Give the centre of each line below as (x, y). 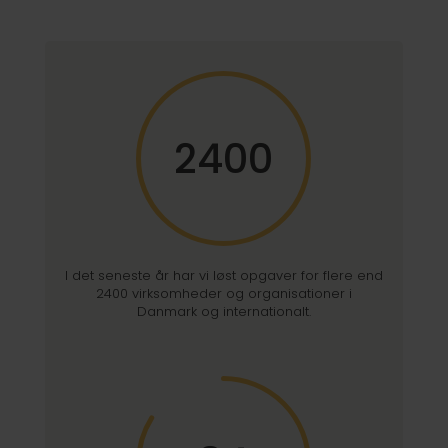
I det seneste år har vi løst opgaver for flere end (223, 275)
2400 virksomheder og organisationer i (223, 293)
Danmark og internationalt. (223, 311)
